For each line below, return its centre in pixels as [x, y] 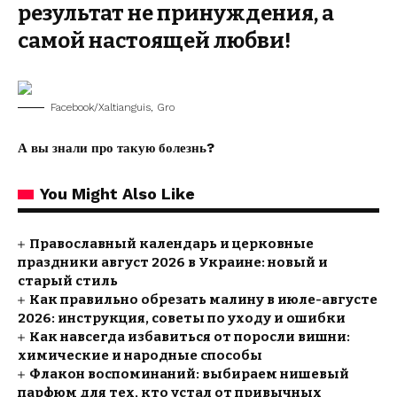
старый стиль [68, 281]
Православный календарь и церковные [172, 244]
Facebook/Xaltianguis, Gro [113, 107]
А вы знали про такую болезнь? [116, 148]
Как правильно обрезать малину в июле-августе [204, 300]
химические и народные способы [140, 355]
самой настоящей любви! [154, 41]
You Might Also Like [117, 194]
